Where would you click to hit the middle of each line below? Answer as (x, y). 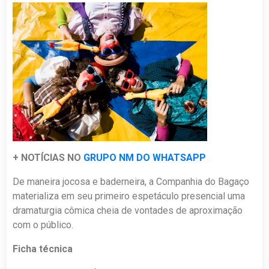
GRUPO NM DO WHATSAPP (145, 158)
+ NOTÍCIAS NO (48, 158)
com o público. (43, 225)
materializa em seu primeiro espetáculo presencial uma (129, 196)
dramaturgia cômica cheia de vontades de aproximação (128, 211)
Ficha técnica (43, 249)
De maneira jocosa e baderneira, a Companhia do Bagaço (131, 182)
